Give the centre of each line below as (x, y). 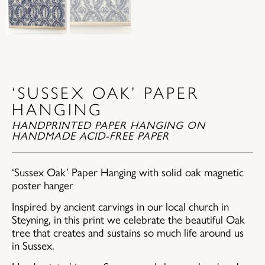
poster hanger (43, 184)
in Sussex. (33, 245)
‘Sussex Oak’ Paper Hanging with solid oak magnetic (128, 171)
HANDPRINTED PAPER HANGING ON (109, 124)
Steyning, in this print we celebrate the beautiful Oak (128, 219)
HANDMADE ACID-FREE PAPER (91, 135)
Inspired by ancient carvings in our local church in (120, 206)
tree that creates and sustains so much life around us (128, 232)
